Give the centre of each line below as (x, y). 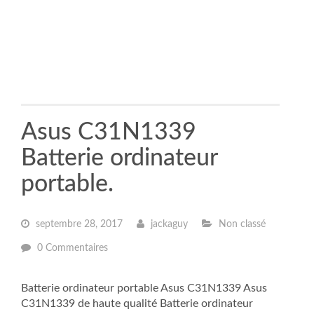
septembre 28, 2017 (78, 224)
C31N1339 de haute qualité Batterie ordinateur (137, 303)
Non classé (241, 224)
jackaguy (168, 224)
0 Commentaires (73, 248)
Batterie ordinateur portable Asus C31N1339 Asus (144, 288)
